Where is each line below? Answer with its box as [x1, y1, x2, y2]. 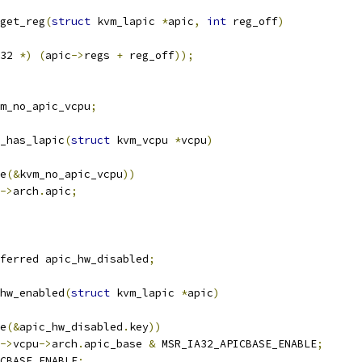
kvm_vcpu [110, 133, 175, 147]
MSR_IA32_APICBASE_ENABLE [155, 337, 317, 351]
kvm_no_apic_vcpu [19, 167, 123, 181]
